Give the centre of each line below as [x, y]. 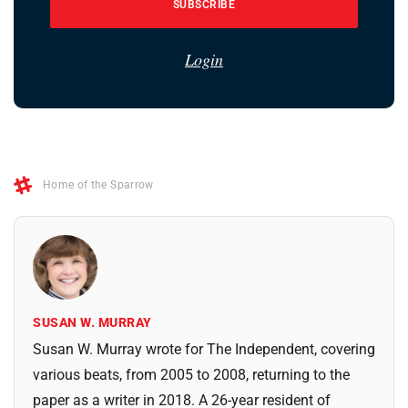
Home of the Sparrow [98, 185]
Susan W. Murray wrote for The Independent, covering [204, 350]
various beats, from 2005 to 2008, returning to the [191, 375]
